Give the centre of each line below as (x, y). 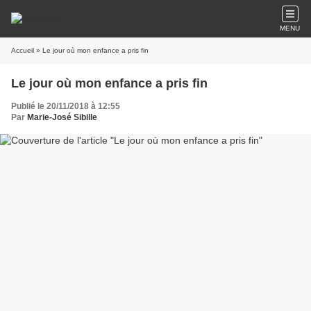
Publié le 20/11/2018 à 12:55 (66, 106)
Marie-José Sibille (62, 117)
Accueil (23, 50)
